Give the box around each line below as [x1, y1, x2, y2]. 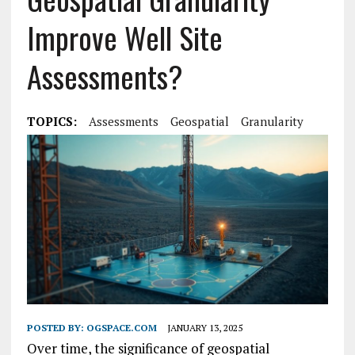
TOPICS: [26, 113, 77, 129]
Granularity [240, 113, 303, 129]
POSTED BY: [26, 322, 86, 334]
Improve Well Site [26, 15, 223, 59]
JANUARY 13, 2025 [166, 322, 242, 334]
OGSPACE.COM [86, 322, 157, 334]
